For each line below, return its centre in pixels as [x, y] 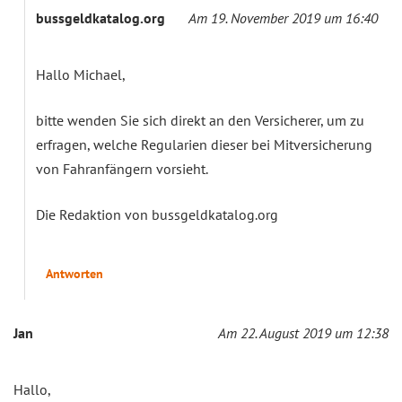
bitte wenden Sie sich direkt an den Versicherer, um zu [200, 121]
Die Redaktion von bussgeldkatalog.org [157, 215]
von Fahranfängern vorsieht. [122, 169]
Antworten [74, 274]
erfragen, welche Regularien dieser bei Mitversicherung [204, 145]
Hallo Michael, [81, 75]
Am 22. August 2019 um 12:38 [303, 333]
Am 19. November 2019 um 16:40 [283, 18]
